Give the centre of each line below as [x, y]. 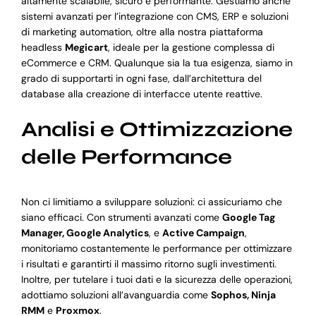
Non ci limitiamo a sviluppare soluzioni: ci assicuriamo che [151, 201]
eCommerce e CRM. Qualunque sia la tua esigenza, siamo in [157, 63]
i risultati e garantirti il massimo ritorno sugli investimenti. [148, 263]
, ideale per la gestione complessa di [191, 48]
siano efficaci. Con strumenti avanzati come [121, 217]
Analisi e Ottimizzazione [157, 130]
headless [43, 48]
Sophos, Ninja [243, 294]
